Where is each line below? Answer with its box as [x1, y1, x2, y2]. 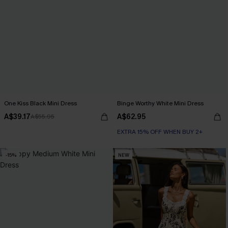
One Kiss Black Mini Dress [4, 99, 77, 107]
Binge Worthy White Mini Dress [117, 99, 204, 107]
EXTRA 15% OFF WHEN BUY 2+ [117, 128, 203, 136]
